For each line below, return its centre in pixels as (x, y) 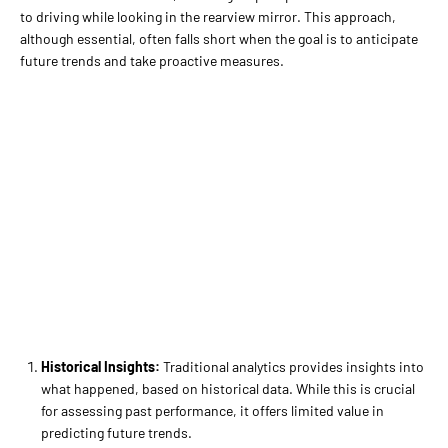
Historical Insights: (100, 366)
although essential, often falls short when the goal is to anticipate (219, 38)
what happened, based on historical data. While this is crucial (228, 388)
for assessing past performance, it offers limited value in (212, 410)
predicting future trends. (116, 432)
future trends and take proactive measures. (152, 60)
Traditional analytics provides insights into (292, 366)
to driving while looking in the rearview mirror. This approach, (208, 16)
